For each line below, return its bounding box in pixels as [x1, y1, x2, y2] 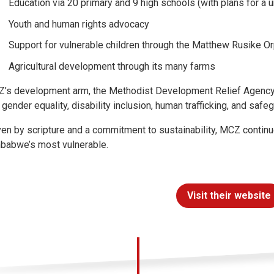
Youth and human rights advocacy [9, 18, 149, 30]
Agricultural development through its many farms [9, 61, 215, 73]
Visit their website [187, 190, 271, 202]
